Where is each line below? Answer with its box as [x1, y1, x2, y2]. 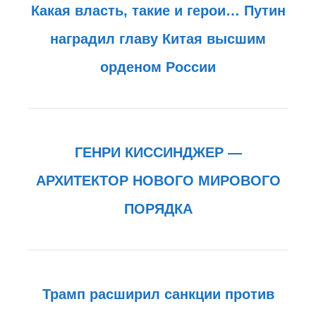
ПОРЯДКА [123, 200, 193, 217]
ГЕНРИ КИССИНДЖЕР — [74, 144, 242, 160]
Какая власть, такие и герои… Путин [30, 2, 286, 18]
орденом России [100, 59, 216, 75]
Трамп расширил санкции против [42, 286, 274, 302]
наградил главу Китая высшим [50, 30, 266, 47]
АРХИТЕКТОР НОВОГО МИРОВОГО [35, 172, 281, 188]
